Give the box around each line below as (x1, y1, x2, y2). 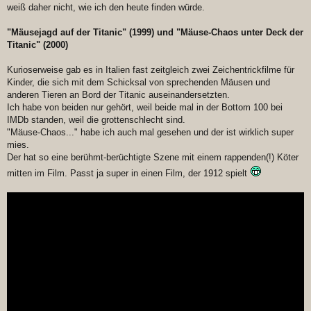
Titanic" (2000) (7, 40, 68, 51)
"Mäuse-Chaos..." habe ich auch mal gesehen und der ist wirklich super (7, 127, 294, 138)
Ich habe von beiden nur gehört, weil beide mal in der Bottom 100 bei (7, 102, 283, 113)
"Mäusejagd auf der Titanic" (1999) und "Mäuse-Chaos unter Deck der (7, 27, 303, 38)
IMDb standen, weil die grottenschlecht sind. (7, 115, 185, 126)
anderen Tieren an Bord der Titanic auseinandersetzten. (7, 90, 230, 101)
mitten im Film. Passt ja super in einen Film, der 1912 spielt (7, 168, 250, 179)
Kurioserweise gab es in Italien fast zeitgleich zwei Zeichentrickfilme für (7, 65, 294, 76)
